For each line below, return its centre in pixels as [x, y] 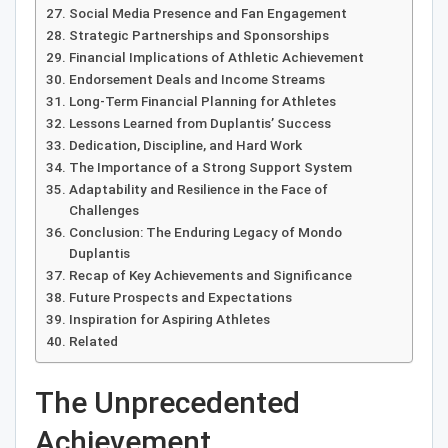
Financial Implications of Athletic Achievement [216, 57]
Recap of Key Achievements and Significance [210, 275]
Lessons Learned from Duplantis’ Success [199, 123]
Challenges [103, 210]
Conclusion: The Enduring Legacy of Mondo [205, 232]
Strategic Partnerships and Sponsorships [198, 35]
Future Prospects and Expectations [180, 297]
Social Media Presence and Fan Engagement [207, 13]
